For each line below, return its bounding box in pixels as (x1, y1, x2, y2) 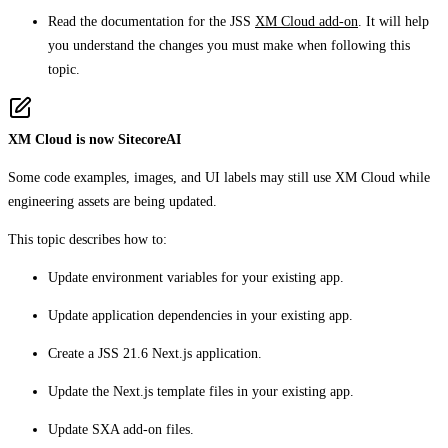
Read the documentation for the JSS (48, 13, 255, 29)
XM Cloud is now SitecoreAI (8, 131, 181, 147)
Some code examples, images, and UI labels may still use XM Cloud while (8, 169, 430, 185)
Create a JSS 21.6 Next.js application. (48, 345, 262, 361)
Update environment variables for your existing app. (48, 269, 344, 285)
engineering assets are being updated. (8, 193, 217, 209)
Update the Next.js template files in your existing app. (48, 383, 354, 399)
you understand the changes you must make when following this (48, 37, 410, 53)
